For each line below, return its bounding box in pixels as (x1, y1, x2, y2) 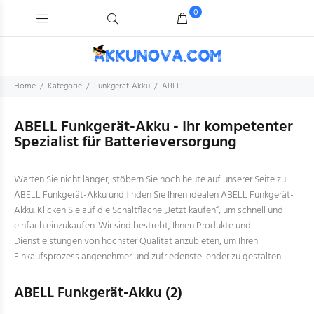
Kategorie (48, 79, 82, 93)
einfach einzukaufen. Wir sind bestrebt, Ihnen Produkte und (14, 218, 251, 234)
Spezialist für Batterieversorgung (14, 130, 237, 155)
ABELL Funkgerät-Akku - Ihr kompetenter (14, 115, 293, 139)
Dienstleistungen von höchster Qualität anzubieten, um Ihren (14, 233, 258, 250)
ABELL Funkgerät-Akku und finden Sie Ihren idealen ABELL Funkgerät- (14, 187, 294, 203)
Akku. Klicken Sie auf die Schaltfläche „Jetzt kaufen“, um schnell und (14, 203, 283, 219)
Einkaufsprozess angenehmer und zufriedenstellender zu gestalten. (14, 249, 282, 265)
